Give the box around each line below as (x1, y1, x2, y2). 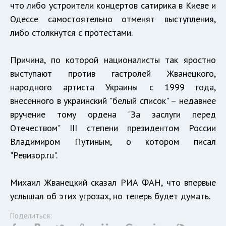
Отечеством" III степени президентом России (10, 122, 216, 134)
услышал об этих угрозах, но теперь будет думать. (10, 190, 210, 202)
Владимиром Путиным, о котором (10, 136, 194, 147)
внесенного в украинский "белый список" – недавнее (10, 95, 216, 106)
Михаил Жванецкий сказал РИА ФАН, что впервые (10, 177, 216, 188)
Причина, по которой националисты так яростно (10, 54, 216, 66)
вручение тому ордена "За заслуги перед (10, 108, 216, 120)
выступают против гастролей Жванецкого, (10, 68, 216, 79)
